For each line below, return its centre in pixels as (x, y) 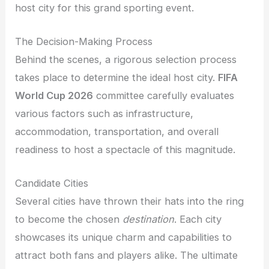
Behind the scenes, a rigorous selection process (126, 60)
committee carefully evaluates (164, 96)
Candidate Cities (52, 183)
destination (149, 219)
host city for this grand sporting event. (105, 8)
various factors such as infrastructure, (104, 114)
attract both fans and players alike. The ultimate (127, 255)
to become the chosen (69, 219)
